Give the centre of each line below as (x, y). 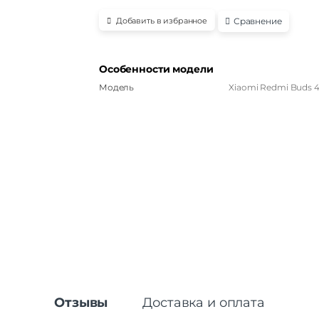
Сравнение (257, 21)
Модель (117, 87)
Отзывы (81, 302)
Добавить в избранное (162, 21)
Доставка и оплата (204, 302)
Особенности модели (156, 69)
